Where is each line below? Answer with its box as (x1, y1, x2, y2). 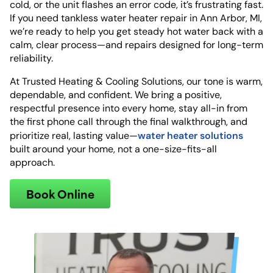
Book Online (26, 185, 94, 202)
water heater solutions (138, 129, 243, 141)
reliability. (10, 52, 53, 64)
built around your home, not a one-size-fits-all (10, 143, 217, 155)
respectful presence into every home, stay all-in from (10, 102, 247, 114)
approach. (10, 157, 55, 168)
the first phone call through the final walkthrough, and (10, 116, 247, 127)
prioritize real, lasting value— (10, 130, 138, 141)
